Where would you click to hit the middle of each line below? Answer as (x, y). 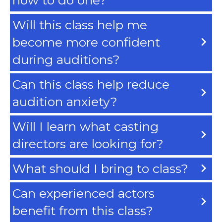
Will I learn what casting (85, 126)
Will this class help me (80, 25)
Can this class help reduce (91, 84)
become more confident (86, 42)
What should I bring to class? (100, 168)
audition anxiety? (65, 101)
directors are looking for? (88, 143)
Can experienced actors (83, 193)
